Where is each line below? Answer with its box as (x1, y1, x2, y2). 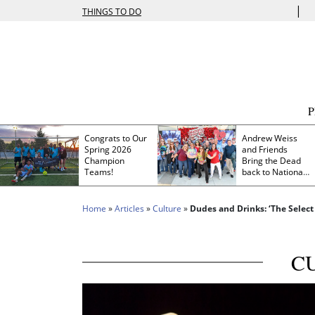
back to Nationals (242, 165, 309, 178)
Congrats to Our (84, 131, 147, 144)
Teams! (84, 165, 113, 178)
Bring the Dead (242, 154, 301, 167)
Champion (84, 154, 124, 167)
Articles (115, 202, 144, 214)
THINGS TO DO (82, 6, 141, 18)
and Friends (242, 143, 288, 155)
